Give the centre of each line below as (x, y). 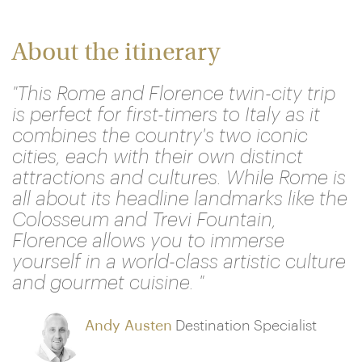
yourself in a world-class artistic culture (179, 262)
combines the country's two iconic (160, 136)
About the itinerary (116, 54)
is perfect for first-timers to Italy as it (166, 115)
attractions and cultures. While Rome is (179, 178)
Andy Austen (128, 326)
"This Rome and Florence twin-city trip (174, 94)
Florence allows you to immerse (148, 241)
